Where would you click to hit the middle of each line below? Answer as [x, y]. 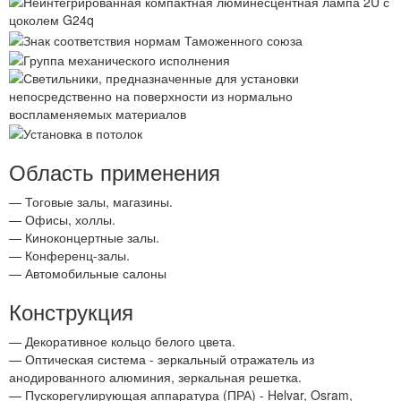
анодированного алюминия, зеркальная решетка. [155, 377]
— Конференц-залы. [69, 256]
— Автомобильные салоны [88, 273]
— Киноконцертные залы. [84, 238]
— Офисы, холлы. [62, 220]
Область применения [115, 172]
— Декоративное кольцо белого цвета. [122, 341]
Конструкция [71, 311]
